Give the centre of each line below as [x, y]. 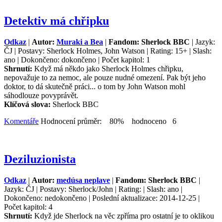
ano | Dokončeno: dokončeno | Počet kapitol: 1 [77, 60]
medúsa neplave [83, 180]
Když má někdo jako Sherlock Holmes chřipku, [109, 69]
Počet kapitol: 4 [28, 207]
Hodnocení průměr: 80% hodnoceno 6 [108, 121]
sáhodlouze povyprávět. [41, 95]
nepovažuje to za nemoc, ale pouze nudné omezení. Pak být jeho [105, 78]
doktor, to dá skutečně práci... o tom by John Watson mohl [95, 86]
